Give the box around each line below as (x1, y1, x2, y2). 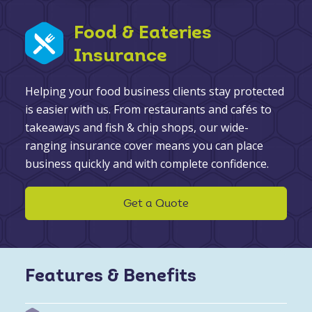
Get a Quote (123, 198, 189, 210)
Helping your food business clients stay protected (24, 83, 284, 99)
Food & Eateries (73, 24, 212, 43)
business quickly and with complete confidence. (24, 155, 269, 171)
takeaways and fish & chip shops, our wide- (24, 119, 249, 135)
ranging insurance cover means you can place (24, 137, 263, 153)
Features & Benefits (24, 267, 196, 286)
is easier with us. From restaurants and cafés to (24, 101, 272, 117)
